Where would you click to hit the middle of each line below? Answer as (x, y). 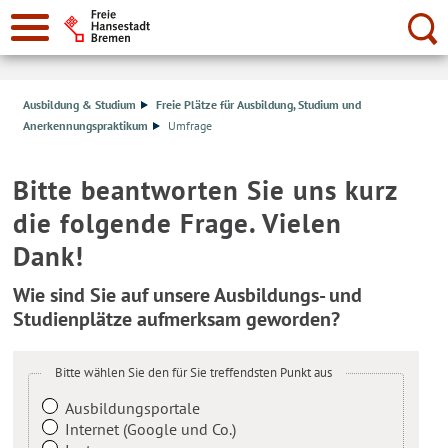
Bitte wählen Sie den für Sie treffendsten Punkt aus (194, 373)
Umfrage (190, 126)
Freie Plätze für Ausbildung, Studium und (259, 105)
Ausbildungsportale (133, 408)
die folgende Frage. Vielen (178, 223)
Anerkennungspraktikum (86, 126)
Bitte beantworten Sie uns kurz (205, 190)
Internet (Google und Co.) (151, 429)
